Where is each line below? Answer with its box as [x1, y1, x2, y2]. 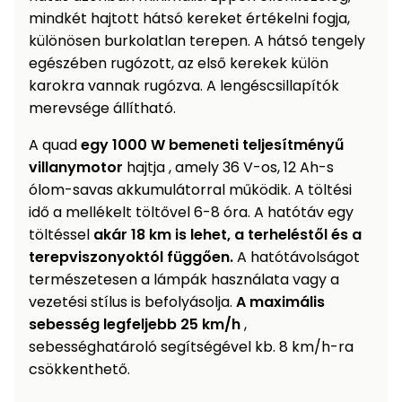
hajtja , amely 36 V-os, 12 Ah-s [123, 157, 334, 179]
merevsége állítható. [29, 98, 176, 119]
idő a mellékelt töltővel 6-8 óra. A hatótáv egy [29, 202, 354, 223]
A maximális [236, 292, 325, 313]
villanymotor [29, 157, 123, 179]
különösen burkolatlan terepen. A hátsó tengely [29, 31, 365, 52]
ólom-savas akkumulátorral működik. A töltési [29, 179, 352, 201]
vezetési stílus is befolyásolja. [29, 292, 236, 313]
